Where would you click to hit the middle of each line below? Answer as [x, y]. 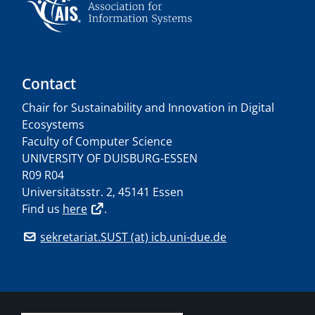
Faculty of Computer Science [97, 142]
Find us [42, 209]
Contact [49, 84]
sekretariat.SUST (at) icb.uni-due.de [134, 237]
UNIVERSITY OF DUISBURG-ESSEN [110, 159]
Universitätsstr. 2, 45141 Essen [103, 192]
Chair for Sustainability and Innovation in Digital [148, 108]
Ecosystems [53, 125]
